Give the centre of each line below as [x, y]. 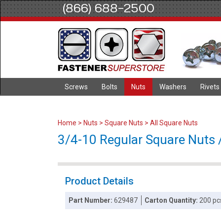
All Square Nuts [174, 123]
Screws [76, 87]
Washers [173, 87]
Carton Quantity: [172, 200]
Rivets [210, 87]
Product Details [99, 181]
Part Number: [92, 200]
